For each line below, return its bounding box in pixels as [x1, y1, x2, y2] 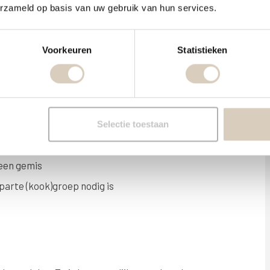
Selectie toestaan [97, 119, 169, 130]
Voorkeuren [42, 45, 92, 55]
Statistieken [177, 45, 228, 55]
